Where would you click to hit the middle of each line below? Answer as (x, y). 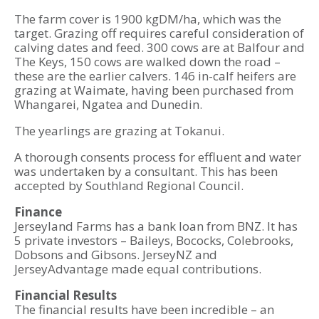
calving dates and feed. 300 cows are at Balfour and (159, 48)
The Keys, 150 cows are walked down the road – (147, 62)
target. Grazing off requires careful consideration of (159, 33)
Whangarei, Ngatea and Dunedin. (108, 105)
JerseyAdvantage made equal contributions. (138, 269)
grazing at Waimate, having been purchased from (154, 90)
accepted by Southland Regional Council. (129, 186)
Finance (38, 212)
